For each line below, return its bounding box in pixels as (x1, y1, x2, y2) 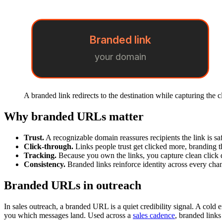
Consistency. (24, 160, 65, 169)
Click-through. (24, 142, 73, 151)
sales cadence (133, 211, 175, 220)
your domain (94, 52, 146, 62)
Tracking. (24, 151, 56, 160)
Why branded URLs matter (4, 110, 144, 123)
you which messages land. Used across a (4, 211, 133, 220)
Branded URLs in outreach (4, 179, 141, 192)
